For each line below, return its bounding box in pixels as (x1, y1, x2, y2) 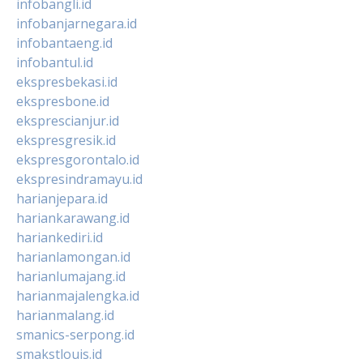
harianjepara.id (16, 189, 108, 207)
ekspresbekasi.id (16, 72, 117, 91)
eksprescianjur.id (16, 111, 119, 130)
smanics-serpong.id (16, 325, 135, 344)
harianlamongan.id (16, 247, 130, 266)
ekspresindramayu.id (16, 169, 143, 188)
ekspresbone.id (16, 92, 109, 110)
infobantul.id (16, 53, 93, 71)
